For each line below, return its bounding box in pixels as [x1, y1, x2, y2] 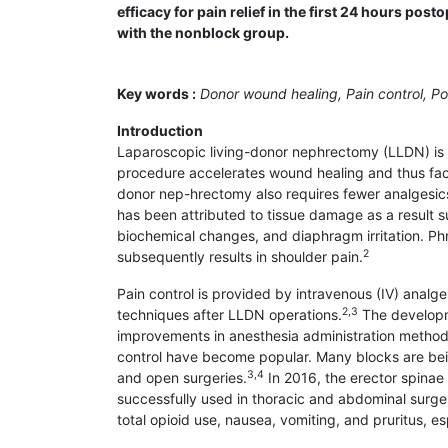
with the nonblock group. [117, 24, 289, 42]
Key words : [117, 85, 196, 103]
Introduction [117, 122, 203, 140]
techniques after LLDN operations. [117, 306, 342, 324]
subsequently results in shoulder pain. [117, 248, 363, 266]
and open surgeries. [117, 369, 247, 387]
